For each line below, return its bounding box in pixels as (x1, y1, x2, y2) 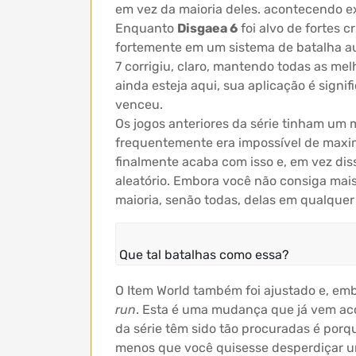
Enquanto (115, 21, 177, 36)
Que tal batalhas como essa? (119, 247, 289, 262)
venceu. (115, 97, 163, 112)
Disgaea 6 (177, 21, 238, 36)
